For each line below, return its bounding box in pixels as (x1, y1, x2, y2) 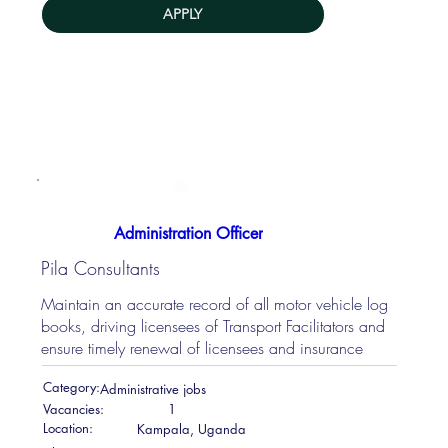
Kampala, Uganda (136, 419, 246, 438)
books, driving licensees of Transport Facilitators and (41, 315, 386, 338)
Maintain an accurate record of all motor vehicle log (41, 293, 389, 316)
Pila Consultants (41, 256, 161, 281)
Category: (42, 378, 100, 397)
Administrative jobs (99, 379, 206, 398)
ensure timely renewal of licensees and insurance (41, 337, 364, 360)
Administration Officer (114, 222, 264, 244)
